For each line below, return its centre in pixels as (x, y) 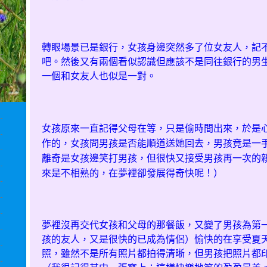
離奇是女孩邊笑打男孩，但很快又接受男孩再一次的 (151, 158)
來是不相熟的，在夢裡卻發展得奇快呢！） (132, 173)
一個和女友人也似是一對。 (99, 76)
